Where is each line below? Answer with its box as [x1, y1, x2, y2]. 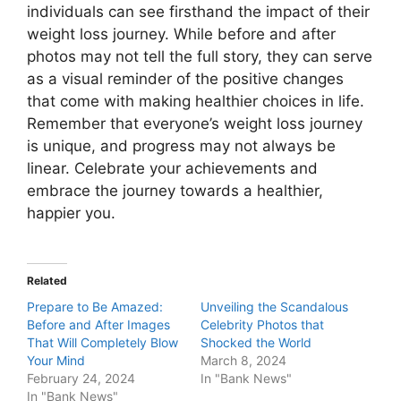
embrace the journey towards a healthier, [27, 182, 323, 200]
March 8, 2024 [200, 352, 286, 368]
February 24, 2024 [27, 370, 135, 386]
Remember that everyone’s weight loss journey [27, 115, 363, 132]
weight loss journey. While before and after [27, 25, 336, 43]
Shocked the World [200, 334, 311, 350]
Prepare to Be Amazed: [27, 298, 163, 314]
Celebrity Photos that [200, 316, 324, 332]
